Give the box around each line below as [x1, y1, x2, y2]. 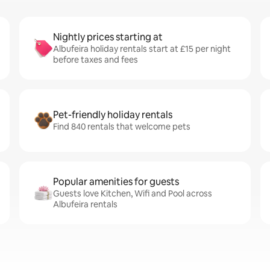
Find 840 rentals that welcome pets [53, 121, 190, 132]
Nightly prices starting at [53, 31, 163, 43]
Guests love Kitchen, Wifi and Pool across [53, 188, 212, 199]
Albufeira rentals [53, 199, 118, 210]
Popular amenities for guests [53, 175, 179, 188]
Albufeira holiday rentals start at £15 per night [53, 43, 231, 54]
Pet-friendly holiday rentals [53, 108, 172, 121]
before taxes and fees [53, 54, 138, 65]
